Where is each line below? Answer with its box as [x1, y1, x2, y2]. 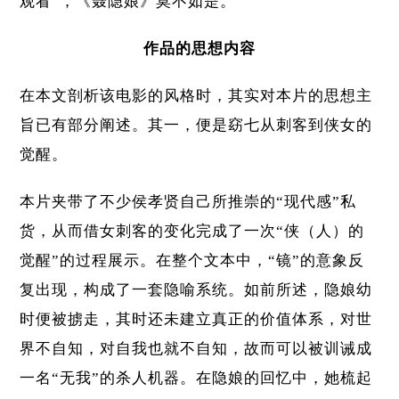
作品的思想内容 [143, 40, 256, 58]
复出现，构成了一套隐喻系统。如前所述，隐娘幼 [20, 281, 373, 299]
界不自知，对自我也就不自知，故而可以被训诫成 [20, 340, 373, 358]
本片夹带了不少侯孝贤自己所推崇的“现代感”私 [20, 193, 357, 211]
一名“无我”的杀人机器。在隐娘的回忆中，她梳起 [20, 370, 373, 387]
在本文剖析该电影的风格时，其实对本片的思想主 [20, 87, 373, 105]
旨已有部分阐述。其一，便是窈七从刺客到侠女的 [20, 117, 373, 134]
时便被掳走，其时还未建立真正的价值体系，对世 [20, 311, 373, 329]
